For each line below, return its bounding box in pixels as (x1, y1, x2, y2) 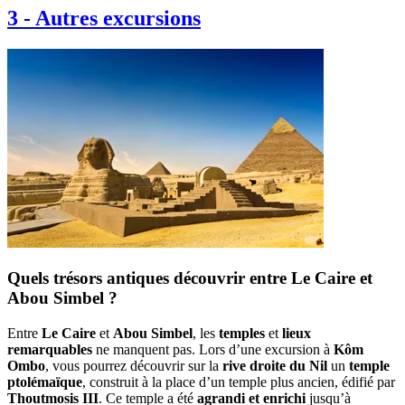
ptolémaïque (7, 373, 82, 390)
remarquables (7, 341, 92, 357)
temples (219, 325, 265, 341)
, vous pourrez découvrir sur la (45, 357, 222, 373)
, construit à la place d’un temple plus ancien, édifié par (82, 373, 395, 390)
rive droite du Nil (222, 357, 327, 373)
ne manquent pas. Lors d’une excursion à (92, 341, 334, 357)
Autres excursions (35, 6, 201, 31)
